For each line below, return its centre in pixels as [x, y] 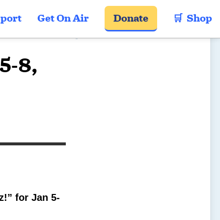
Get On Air [63, 18]
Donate [131, 18]
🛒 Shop [192, 18]
